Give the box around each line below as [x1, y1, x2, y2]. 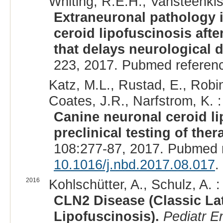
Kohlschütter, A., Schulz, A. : [48, 177, 220, 193]
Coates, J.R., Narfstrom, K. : [48, 93, 222, 109]
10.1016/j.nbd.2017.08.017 [53, 157, 215, 173]
